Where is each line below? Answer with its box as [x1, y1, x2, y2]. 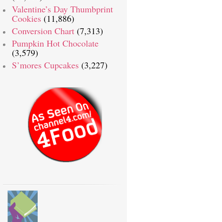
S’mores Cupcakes [12, 59, 79, 71]
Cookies [12, 12, 41, 24]
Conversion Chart [12, 25, 74, 37]
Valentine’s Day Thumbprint [12, 3, 113, 15]
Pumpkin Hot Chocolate [12, 37, 99, 49]
